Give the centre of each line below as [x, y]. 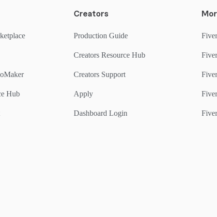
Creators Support [100, 74]
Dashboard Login [101, 113]
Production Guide [101, 35]
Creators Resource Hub [109, 55]
